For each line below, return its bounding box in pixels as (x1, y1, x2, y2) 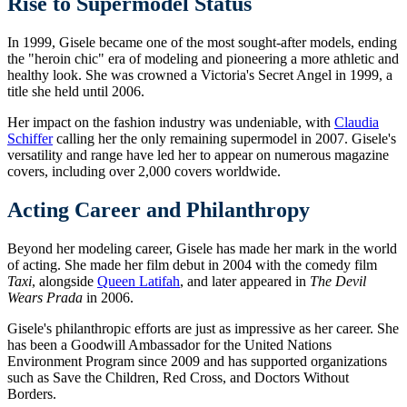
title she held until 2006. (7, 84, 144, 100)
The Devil (310, 273, 366, 290)
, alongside (32, 273, 97, 290)
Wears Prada (7, 290, 83, 306)
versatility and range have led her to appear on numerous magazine (7, 147, 389, 164)
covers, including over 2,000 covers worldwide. (7, 164, 281, 180)
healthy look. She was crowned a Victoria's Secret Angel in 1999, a (7, 67, 392, 84)
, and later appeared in (180, 273, 310, 290)
